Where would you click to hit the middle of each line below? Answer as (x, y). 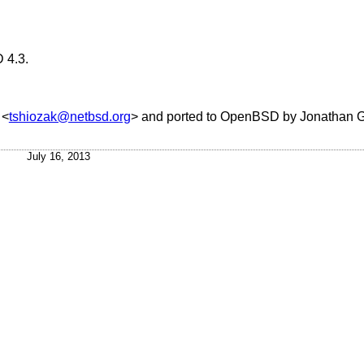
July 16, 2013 (58, 157)
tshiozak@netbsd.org (69, 116)
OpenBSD (249, 116)
